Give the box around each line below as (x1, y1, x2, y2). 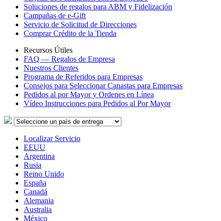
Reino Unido (24, 170, 64, 178)
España (24, 179, 46, 187)
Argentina (24, 152, 55, 160)
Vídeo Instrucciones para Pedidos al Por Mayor (24, 99, 171, 108)
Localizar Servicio (24, 134, 80, 143)
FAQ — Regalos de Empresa (24, 55, 115, 63)
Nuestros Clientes (24, 64, 78, 72)
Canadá (24, 187, 47, 196)
